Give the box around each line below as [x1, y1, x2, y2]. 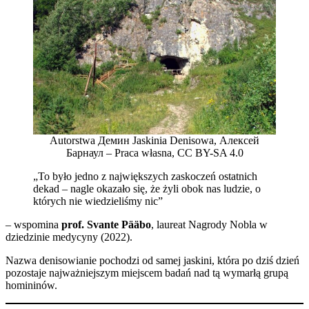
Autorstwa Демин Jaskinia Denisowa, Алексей [50, 134, 259, 146]
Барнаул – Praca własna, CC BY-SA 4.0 [66, 146, 243, 159]
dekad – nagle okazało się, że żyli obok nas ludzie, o [33, 182, 261, 195]
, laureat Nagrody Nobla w [151, 218, 268, 230]
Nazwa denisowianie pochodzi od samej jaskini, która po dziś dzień [6, 254, 299, 266]
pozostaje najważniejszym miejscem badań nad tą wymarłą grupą [6, 266, 288, 279]
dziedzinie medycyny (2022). [6, 230, 132, 243]
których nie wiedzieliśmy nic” [33, 195, 163, 207]
